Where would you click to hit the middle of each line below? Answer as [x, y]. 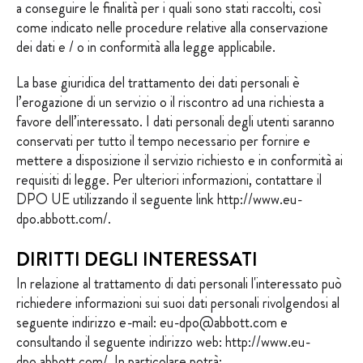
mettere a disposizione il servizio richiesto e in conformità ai [179, 160]
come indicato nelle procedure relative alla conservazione [172, 28]
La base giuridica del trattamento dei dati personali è [158, 83]
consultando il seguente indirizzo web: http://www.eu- [163, 342]
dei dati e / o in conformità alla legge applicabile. [146, 47]
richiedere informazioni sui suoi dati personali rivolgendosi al [178, 303]
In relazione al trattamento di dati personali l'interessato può [179, 284]
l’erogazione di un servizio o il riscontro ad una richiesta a [170, 102]
